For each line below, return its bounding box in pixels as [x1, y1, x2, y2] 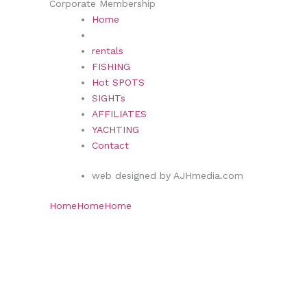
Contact [92, 139, 129, 151]
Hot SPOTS [92, 76, 145, 88]
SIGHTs [92, 92, 125, 103]
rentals [92, 45, 123, 56]
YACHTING [92, 123, 139, 135]
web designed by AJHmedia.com [92, 169, 243, 181]
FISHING [92, 60, 130, 72]
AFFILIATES [92, 108, 147, 119]
